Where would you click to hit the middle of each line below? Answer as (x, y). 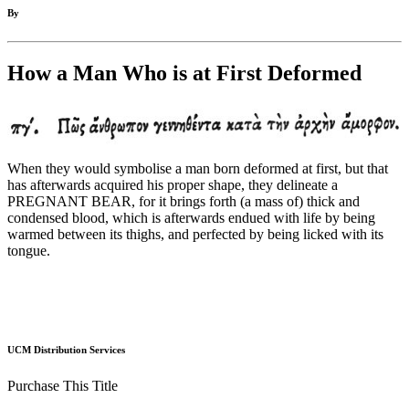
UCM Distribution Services (66, 350)
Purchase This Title (63, 385)
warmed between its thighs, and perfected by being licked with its (195, 235)
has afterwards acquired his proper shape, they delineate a (173, 185)
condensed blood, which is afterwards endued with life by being (191, 218)
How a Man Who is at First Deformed (184, 73)
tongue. (29, 251)
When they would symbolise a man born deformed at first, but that (198, 169)
